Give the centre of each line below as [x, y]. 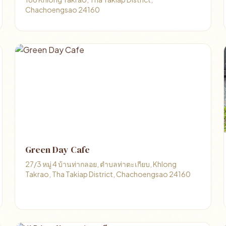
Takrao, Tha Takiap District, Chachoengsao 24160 [108, 174]
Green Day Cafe [58, 150]
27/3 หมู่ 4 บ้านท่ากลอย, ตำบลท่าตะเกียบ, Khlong [101, 164]
